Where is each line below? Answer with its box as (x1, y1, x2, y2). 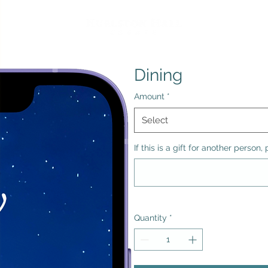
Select (142, 115, 168, 126)
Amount (134, 92, 165, 102)
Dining (134, 65, 182, 86)
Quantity (134, 213, 167, 223)
